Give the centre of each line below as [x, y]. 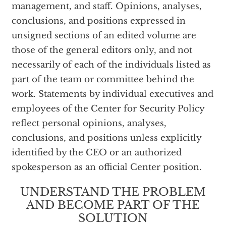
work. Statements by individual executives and [112, 94]
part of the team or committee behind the [103, 79]
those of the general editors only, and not [102, 50]
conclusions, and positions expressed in [98, 21]
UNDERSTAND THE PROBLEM [113, 192]
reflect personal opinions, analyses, [89, 123]
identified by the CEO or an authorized [96, 153]
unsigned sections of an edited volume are [104, 36]
